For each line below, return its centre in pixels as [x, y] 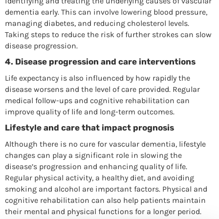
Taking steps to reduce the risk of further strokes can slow [108, 34]
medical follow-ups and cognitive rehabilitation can [97, 100]
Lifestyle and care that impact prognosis [89, 127]
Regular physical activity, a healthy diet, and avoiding [99, 177]
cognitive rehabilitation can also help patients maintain [105, 200]
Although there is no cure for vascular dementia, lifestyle [105, 144]
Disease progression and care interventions [105, 61]
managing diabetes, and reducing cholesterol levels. [97, 23]
